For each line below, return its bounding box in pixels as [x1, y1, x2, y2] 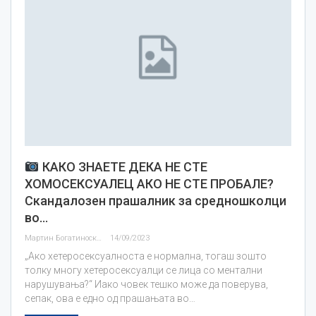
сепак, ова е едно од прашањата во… [25, 293, 195, 305]
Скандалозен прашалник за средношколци [25, 193, 286, 209]
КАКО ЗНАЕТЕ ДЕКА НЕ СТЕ [39, 159, 207, 175]
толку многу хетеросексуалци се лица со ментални [25, 265, 262, 276]
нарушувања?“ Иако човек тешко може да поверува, [25, 279, 268, 291]
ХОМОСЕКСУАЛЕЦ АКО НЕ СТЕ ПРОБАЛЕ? [25, 176, 274, 192]
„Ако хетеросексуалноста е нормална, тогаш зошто [25, 250, 267, 262]
